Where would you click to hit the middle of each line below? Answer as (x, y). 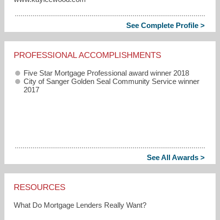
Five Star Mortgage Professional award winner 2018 (107, 73)
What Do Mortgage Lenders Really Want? (80, 205)
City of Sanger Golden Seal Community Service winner (112, 81)
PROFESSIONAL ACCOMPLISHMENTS (88, 55)
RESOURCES (40, 187)
